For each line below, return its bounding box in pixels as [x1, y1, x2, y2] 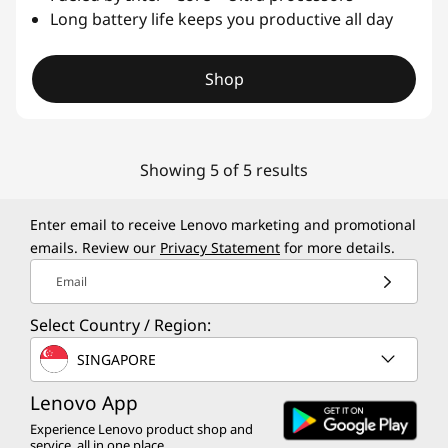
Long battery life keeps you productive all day [50, 7, 393, 30]
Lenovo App [30, 390, 138, 416]
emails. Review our [30, 238, 160, 257]
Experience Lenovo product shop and [30, 420, 253, 438]
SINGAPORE [77, 349, 156, 369]
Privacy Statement [160, 238, 280, 257]
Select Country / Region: [30, 314, 211, 336]
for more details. [280, 238, 395, 257]
